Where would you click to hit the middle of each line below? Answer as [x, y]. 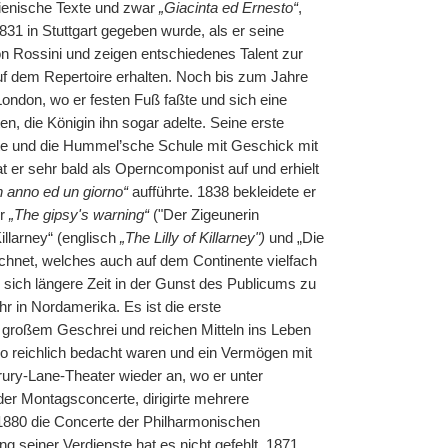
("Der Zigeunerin [203, 215]
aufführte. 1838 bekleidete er [221, 192]
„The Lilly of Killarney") [192, 238]
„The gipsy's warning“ [78, 215]
